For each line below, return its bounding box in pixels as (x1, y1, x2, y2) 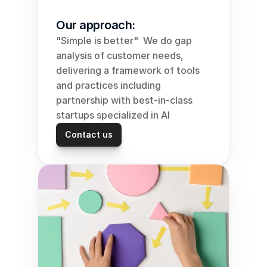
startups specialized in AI (56, 109, 170, 121)
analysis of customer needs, (56, 49, 184, 61)
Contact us (65, 129, 113, 139)
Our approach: (56, 18, 135, 32)
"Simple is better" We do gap (56, 35, 192, 46)
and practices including (56, 79, 161, 91)
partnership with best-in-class (56, 94, 193, 106)
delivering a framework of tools (56, 64, 200, 76)
